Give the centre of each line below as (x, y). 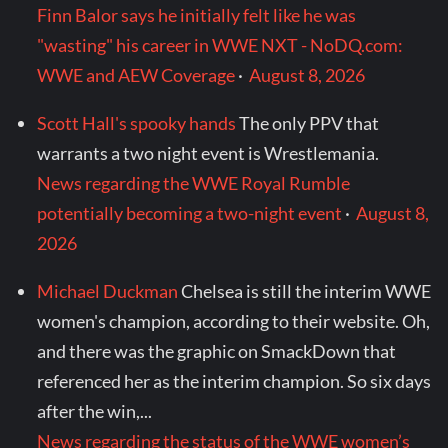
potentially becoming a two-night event (190, 213)
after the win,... (95, 411)
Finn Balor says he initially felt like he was (197, 15)
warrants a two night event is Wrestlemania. (208, 153)
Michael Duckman (108, 291)
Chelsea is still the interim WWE (306, 291)
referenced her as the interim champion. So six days (234, 381)
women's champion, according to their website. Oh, (234, 321)
